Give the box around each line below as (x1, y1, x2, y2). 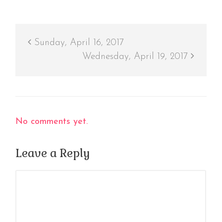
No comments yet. (15, 117, 88, 127)
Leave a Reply (15, 146, 90, 161)
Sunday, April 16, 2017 (31, 38, 124, 48)
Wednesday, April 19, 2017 (82, 52, 191, 62)
